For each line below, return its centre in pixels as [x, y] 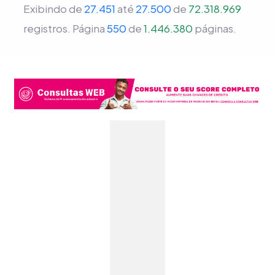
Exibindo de [53, 8]
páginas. [214, 28]
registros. [48, 28]
